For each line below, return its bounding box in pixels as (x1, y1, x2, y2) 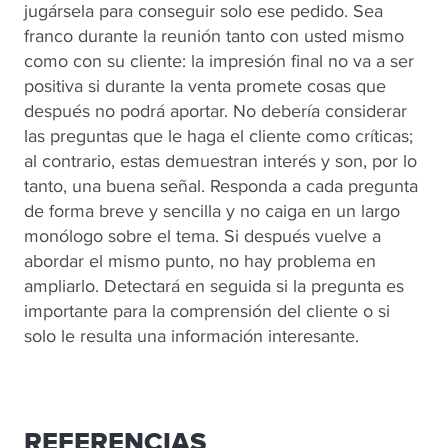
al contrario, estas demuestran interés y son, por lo (24, 148, 417, 174)
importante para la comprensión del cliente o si (24, 298, 390, 324)
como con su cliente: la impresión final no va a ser (24, 48, 414, 74)
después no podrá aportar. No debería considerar (24, 98, 407, 124)
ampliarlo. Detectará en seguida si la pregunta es (24, 273, 404, 299)
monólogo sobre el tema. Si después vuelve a (24, 223, 381, 249)
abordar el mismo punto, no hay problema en (24, 248, 376, 274)
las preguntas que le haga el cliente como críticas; (24, 123, 413, 149)
